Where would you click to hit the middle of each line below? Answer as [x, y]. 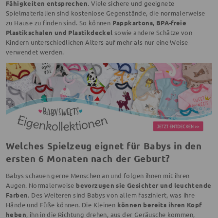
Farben [17, 195]
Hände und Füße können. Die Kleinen [62, 205]
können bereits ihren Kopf [159, 205]
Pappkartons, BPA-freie [149, 23]
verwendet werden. [35, 52]
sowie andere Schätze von [153, 32]
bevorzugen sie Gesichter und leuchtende [144, 185]
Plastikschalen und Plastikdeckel [59, 32]
